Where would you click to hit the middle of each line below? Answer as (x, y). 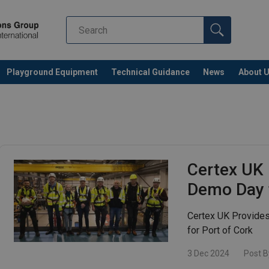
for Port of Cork (220, 231)
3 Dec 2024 (209, 254)
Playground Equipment (52, 72)
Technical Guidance (151, 72)
